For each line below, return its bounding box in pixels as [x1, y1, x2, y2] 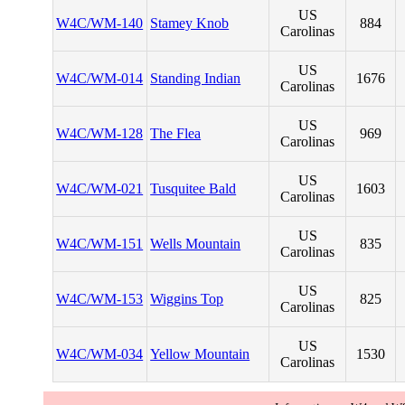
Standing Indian [150, 71, 241, 86]
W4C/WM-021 [56, 181, 144, 196]
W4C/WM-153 [56, 291, 144, 306]
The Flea [150, 126, 202, 141]
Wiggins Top [150, 291, 224, 306]
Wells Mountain [150, 236, 241, 251]
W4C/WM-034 [56, 346, 144, 362]
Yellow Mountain [150, 346, 250, 362]
